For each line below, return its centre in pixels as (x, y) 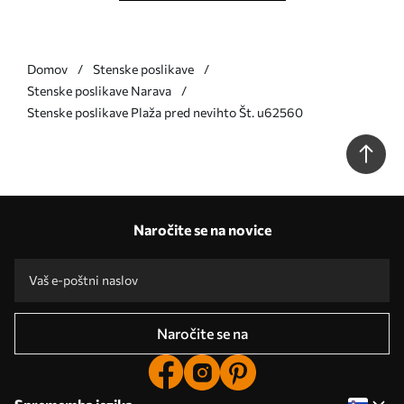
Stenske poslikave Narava (99, 91)
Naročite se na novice (202, 230)
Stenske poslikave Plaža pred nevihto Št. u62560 (165, 113)
